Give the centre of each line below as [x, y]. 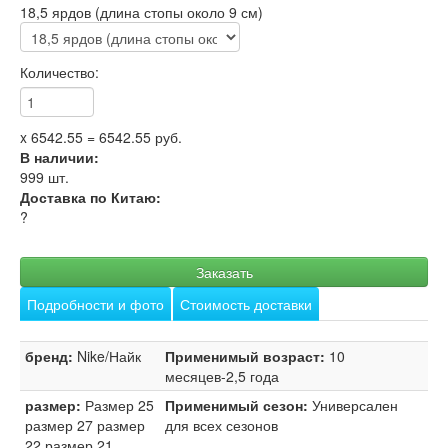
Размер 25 [119, 404]
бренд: [49, 355]
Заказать [224, 271]
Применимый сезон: [236, 404]
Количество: [59, 71]
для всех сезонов [221, 424]
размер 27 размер [85, 424]
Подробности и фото [95, 303]
